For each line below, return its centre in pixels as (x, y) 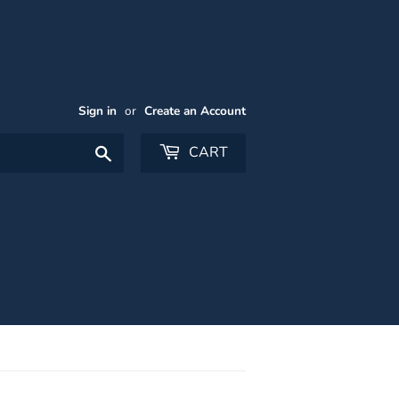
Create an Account (195, 111)
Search (134, 151)
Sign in (98, 111)
